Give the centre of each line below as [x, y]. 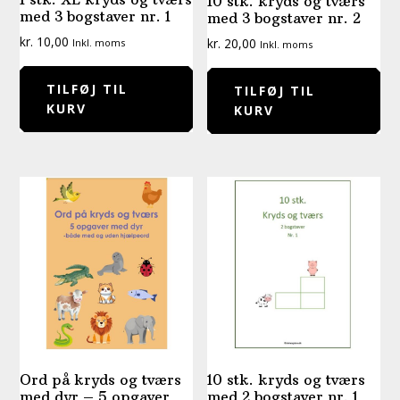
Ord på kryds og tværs [101, 379]
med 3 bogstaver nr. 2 [284, 18]
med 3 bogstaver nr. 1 [96, 16]
